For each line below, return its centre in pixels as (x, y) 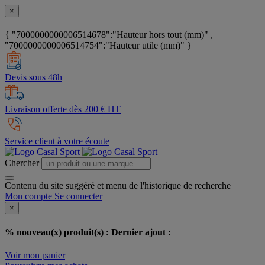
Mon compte (28, 196)
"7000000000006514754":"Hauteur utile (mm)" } (98, 46)
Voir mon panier (35, 255)
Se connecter (78, 196)
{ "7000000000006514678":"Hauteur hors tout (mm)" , (109, 35)
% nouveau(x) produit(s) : (58, 232)
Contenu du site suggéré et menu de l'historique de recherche (118, 186)
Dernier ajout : (141, 232)
